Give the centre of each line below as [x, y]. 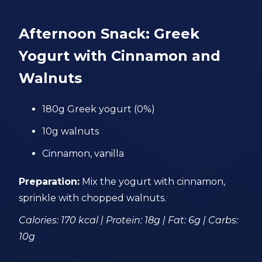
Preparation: [49, 182]
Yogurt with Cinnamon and [120, 56]
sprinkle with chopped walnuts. [93, 198]
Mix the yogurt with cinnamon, [153, 182]
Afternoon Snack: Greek [109, 34]
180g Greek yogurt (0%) [99, 109]
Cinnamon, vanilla [83, 154]
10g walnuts [71, 131]
